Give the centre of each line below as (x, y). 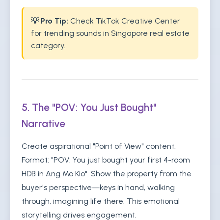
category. (48, 45)
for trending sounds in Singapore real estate (110, 33)
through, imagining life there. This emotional (101, 201)
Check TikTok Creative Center (124, 21)
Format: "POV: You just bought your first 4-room (106, 160)
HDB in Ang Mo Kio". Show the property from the (107, 174)
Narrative (43, 124)
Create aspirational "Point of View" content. (99, 146)
